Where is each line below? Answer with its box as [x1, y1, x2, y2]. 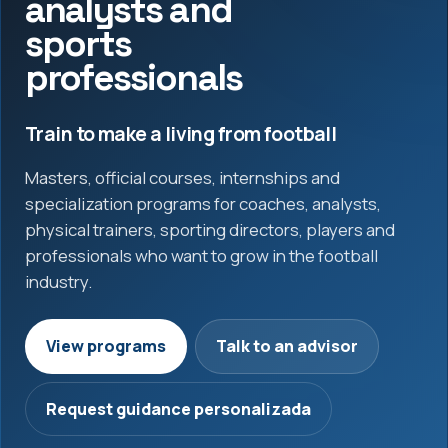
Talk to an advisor [216, 335, 358, 358]
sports [25, 19, 131, 67]
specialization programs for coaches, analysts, [25, 191, 381, 215]
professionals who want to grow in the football [25, 243, 378, 267]
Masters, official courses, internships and [25, 165, 340, 189]
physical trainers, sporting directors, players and [25, 217, 395, 241]
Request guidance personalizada [46, 397, 311, 420]
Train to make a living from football [25, 120, 337, 147]
